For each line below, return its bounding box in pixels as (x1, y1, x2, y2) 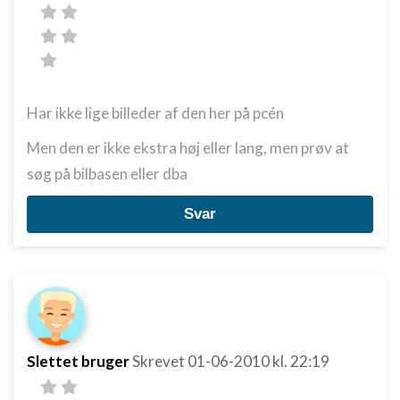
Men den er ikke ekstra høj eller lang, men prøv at (27, 138, 349, 157)
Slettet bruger (27, 352, 129, 371)
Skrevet (132, 352, 187, 371)
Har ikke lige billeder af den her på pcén (27, 104, 284, 122)
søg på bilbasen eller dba (27, 164, 187, 183)
